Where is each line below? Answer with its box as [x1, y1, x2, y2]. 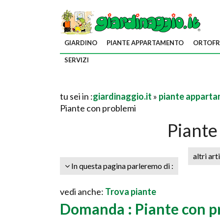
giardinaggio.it [93, 91, 152, 102]
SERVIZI [64, 56, 89, 64]
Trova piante [105, 186, 156, 197]
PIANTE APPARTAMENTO [107, 39, 184, 47]
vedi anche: [60, 186, 105, 197]
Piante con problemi [60, 103, 136, 113]
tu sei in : [60, 91, 93, 102]
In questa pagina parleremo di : [70, 161, 173, 170]
